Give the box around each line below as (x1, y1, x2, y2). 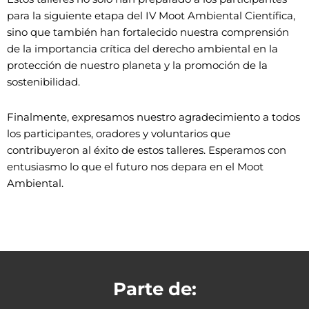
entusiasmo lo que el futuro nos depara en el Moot (7, 159, 263, 173)
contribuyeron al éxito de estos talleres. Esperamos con (7, 143, 286, 157)
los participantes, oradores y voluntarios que (7, 126, 230, 140)
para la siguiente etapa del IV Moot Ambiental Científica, (7, 9, 295, 23)
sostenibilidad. (7, 75, 80, 89)
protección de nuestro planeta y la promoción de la (7, 59, 268, 72)
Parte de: (112, 278, 197, 300)
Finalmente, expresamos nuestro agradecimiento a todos (7, 110, 300, 123)
